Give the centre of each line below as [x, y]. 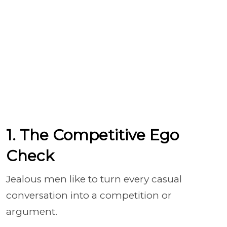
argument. [32, 211]
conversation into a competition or [89, 195]
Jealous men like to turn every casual [94, 179]
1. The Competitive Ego [92, 135]
